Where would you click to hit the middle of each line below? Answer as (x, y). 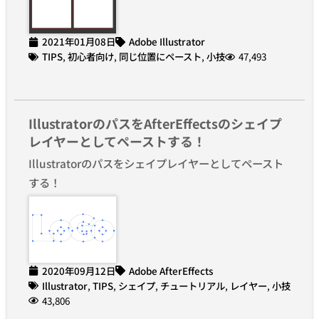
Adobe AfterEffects (171, 270)
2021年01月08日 (79, 42)
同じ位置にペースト (160, 57)
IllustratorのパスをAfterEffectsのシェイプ (155, 124)
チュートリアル (193, 285)
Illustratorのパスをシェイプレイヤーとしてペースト (156, 163)
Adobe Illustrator (167, 42)
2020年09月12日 (79, 270)
